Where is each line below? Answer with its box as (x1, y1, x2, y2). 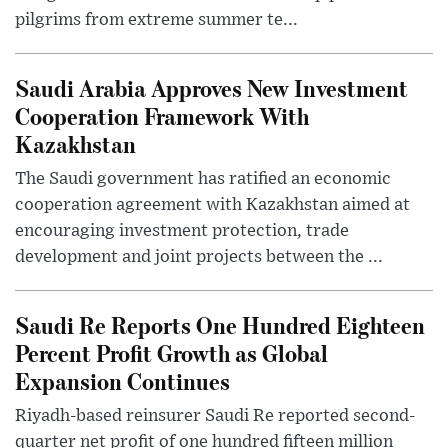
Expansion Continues (15, 364, 230, 396)
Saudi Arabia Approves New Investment (15, 71, 408, 103)
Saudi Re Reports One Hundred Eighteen (15, 308, 425, 340)
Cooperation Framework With (15, 99, 309, 131)
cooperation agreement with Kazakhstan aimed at (15, 195, 410, 214)
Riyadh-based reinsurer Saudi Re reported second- (15, 406, 415, 425)
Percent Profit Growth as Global (15, 336, 328, 368)
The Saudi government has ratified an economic (15, 169, 391, 188)
